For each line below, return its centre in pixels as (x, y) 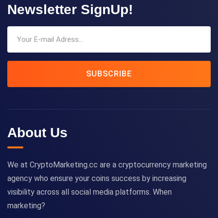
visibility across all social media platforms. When (90, 192)
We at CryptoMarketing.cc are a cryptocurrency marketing (107, 165)
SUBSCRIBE (109, 73)
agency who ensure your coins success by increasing (97, 179)
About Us (37, 133)
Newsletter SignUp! (70, 10)
